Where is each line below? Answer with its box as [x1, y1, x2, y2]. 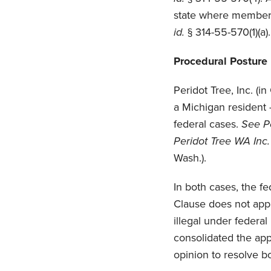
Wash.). [174, 151, 206, 165]
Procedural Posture [174, 54, 267, 68]
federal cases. [174, 117, 241, 131]
